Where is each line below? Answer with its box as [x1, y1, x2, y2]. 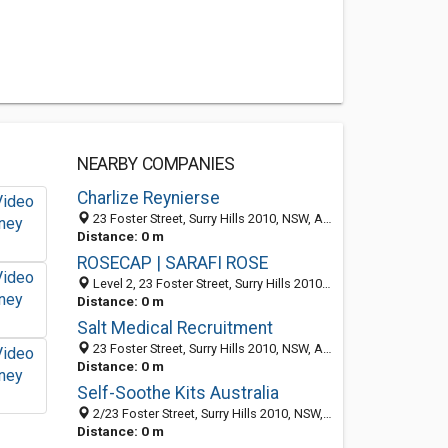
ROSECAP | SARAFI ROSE [76, 253, 268, 273]
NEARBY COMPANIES [76, 154, 235, 174]
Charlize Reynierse [76, 188, 220, 208]
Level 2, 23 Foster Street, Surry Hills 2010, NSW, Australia [89, 276, 322, 291]
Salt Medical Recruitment [76, 318, 273, 338]
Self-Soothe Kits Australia [76, 383, 279, 403]
